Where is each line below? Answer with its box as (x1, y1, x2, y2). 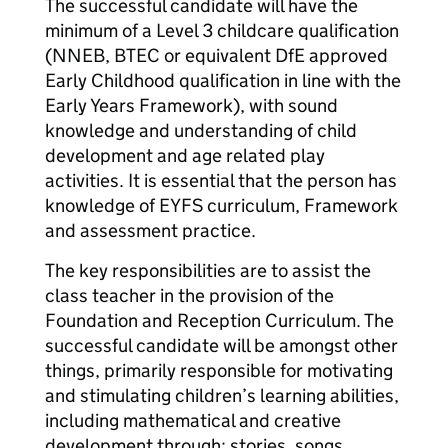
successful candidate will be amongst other (45, 334, 398, 357)
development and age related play (45, 144, 325, 167)
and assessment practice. (45, 219, 256, 242)
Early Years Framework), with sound (45, 94, 338, 117)
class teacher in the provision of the (45, 284, 334, 307)
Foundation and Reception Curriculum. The (45, 309, 394, 332)
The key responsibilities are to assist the (45, 259, 371, 282)
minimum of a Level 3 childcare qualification (45, 19, 399, 42)
